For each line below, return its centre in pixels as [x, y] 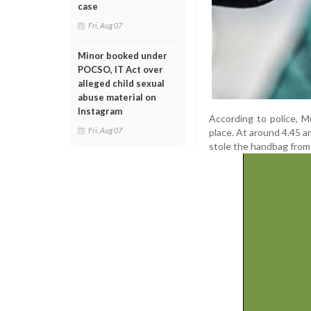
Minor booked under [123, 56]
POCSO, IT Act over [120, 69]
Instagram [100, 111]
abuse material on [117, 97]
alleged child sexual [121, 83]
